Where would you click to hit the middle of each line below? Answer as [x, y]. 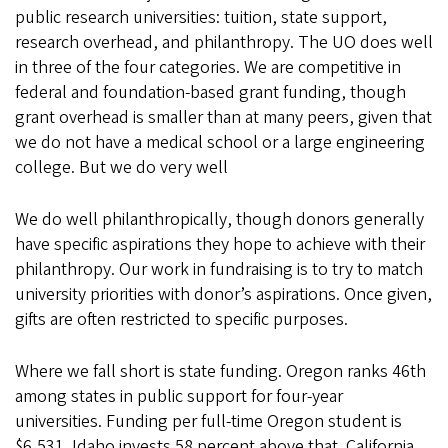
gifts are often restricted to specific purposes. [183, 319]
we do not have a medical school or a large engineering [220, 142]
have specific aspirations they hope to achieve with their [220, 244]
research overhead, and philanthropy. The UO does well [224, 42]
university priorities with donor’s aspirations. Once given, [223, 294]
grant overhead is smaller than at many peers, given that [223, 117]
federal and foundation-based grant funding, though [210, 92]
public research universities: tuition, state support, [201, 17]
